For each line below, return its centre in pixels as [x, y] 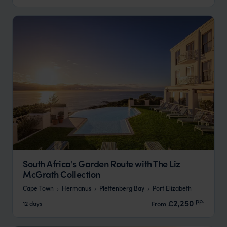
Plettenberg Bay [122, 188]
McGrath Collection [62, 174]
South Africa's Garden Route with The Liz [102, 164]
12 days [32, 203]
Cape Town [38, 188]
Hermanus [77, 188]
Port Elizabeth [172, 188]
